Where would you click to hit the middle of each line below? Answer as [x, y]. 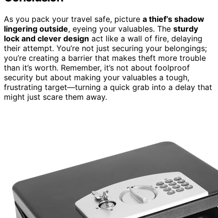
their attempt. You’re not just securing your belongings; [105, 48]
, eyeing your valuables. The [121, 28]
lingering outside [36, 28]
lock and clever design [46, 38]
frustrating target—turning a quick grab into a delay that [108, 87]
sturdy [186, 28]
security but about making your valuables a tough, [97, 77]
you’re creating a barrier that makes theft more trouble [105, 58]
